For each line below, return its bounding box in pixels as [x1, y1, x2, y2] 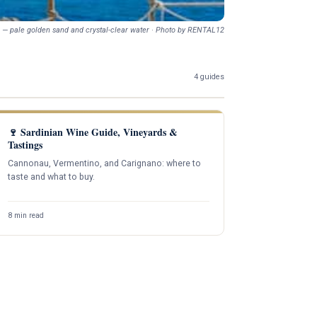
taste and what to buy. [8, 171, 96, 182]
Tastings [8, 137, 43, 152]
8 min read [8, 211, 45, 221]
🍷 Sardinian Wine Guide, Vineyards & [8, 124, 178, 139]
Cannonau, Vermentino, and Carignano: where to [8, 158, 202, 168]
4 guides [194, 72, 224, 82]
